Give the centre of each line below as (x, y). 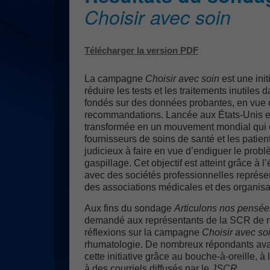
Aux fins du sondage (129, 208)
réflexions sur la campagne (143, 232)
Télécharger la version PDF (141, 50)
